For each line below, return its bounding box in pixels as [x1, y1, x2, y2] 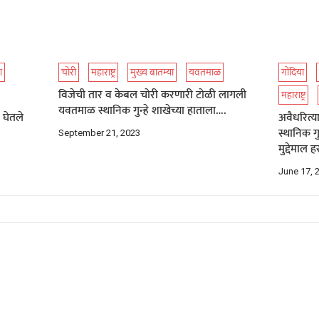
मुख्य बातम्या [130, 64, 174, 80]
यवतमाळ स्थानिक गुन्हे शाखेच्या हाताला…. [58, 101, 226, 120]
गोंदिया [281, 64, 305, 80]
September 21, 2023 [58, 127, 141, 138]
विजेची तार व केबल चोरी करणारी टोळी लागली [58, 85, 247, 105]
